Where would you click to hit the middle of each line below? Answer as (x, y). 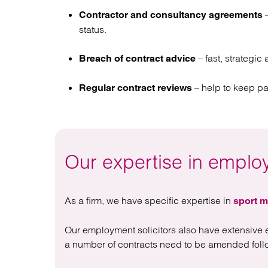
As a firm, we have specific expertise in (149, 200)
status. (93, 29)
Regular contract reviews (137, 88)
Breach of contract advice (137, 58)
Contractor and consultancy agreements (171, 15)
